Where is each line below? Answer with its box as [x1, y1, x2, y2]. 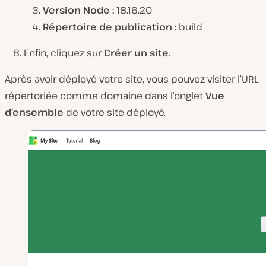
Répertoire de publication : [43, 20, 176, 33]
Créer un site [104, 46, 169, 59]
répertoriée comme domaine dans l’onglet [5, 89, 205, 102]
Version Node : [43, 4, 114, 17]
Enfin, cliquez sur [24, 46, 104, 59]
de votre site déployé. [66, 106, 166, 119]
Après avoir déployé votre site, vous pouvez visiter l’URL [5, 72, 258, 85]
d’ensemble [5, 106, 66, 119]
